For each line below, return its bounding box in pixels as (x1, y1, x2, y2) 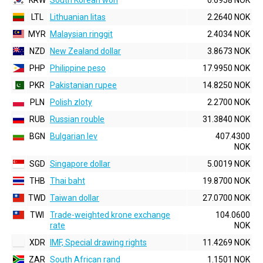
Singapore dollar (50, 159, 110, 168)
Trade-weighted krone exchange (50, 210, 170, 220)
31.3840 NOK (203, 114, 250, 124)
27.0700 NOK (203, 193, 250, 203)
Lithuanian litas (50, 12, 106, 22)
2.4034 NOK (207, 29, 250, 39)
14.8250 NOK (203, 80, 250, 90)
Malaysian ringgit (50, 29, 113, 39)
